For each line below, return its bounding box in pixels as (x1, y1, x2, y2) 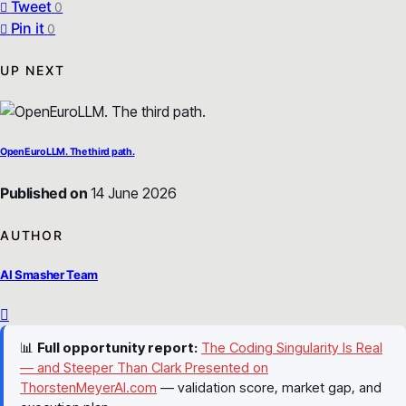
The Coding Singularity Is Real (201, 339, 382, 357)
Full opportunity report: (37, 339, 198, 357)
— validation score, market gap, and (157, 379, 382, 397)
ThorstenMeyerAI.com (20, 379, 157, 397)
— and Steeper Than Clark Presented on (20, 359, 268, 377)
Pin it (10, 19, 44, 38)
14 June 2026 (87, 184, 178, 203)
